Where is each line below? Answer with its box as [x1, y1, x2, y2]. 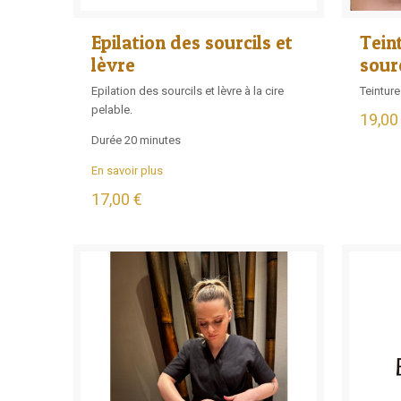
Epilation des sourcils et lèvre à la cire [91, 84, 284, 98]
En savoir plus [91, 164, 163, 178]
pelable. [91, 103, 132, 117]
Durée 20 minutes [91, 133, 181, 148]
